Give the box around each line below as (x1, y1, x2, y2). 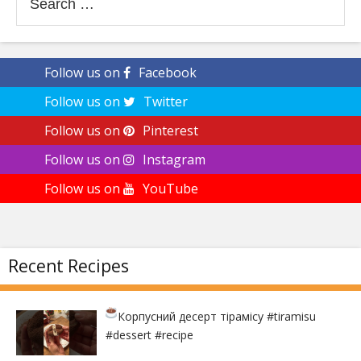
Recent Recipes (8, 254, 129, 277)
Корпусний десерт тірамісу (118, 308, 268, 324)
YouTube (143, 179, 198, 197)
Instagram (143, 150, 205, 168)
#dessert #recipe (105, 326, 193, 342)
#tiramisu (267, 308, 317, 324)
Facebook (139, 63, 197, 81)
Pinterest (143, 121, 198, 139)
